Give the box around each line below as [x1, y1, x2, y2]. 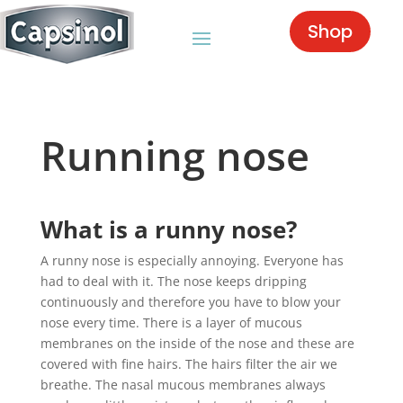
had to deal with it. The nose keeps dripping [40, 273, 307, 290]
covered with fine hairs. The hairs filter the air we [40, 355, 337, 372]
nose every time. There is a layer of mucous [40, 314, 302, 331]
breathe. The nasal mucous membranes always [40, 376, 326, 393]
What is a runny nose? [40, 213, 297, 246]
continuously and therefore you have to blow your [40, 293, 341, 310]
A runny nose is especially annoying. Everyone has [40, 252, 344, 269]
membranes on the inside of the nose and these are [40, 335, 354, 352]
